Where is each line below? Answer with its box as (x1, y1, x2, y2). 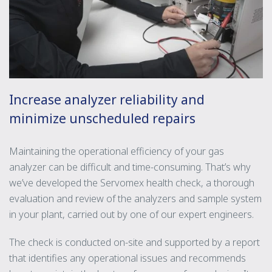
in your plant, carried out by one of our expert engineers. (9, 207, 254, 221)
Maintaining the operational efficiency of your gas (9, 144, 224, 158)
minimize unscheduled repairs (9, 109, 195, 127)
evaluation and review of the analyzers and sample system (9, 191, 262, 205)
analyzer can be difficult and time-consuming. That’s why (9, 160, 251, 174)
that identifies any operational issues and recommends (9, 251, 246, 265)
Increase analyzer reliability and (9, 90, 205, 108)
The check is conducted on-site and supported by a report (9, 235, 260, 249)
